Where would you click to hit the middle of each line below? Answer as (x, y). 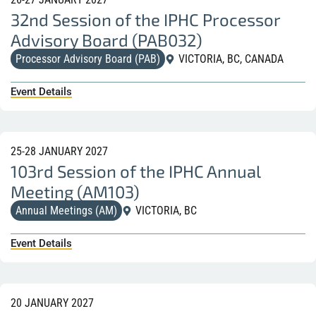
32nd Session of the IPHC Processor (145, 19)
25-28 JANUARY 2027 (59, 151)
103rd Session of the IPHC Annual (135, 171)
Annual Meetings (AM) (66, 210)
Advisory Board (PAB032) (107, 39)
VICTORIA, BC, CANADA (231, 59)
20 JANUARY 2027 (52, 303)
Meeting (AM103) (75, 191)
